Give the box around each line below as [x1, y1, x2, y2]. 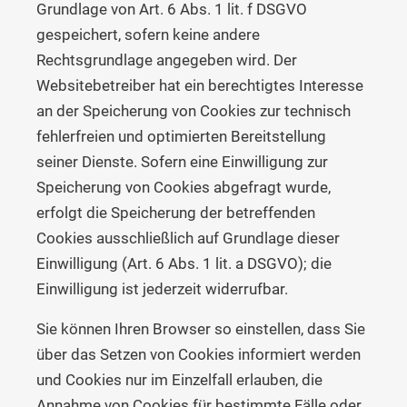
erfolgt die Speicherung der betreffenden [36, 203, 315, 222]
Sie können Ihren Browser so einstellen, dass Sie [36, 319, 365, 338]
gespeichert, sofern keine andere [36, 25, 260, 44]
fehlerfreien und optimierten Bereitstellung [36, 126, 326, 145]
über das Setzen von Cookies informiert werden [36, 344, 361, 363]
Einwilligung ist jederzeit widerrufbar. [36, 279, 288, 298]
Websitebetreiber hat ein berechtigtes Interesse [36, 75, 363, 94]
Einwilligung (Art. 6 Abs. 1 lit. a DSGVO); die [36, 253, 332, 273]
